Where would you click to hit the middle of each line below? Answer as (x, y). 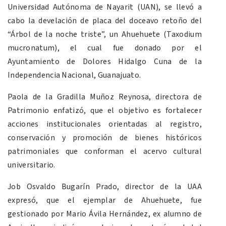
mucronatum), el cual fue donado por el (105, 48)
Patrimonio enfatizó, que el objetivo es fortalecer (105, 111)
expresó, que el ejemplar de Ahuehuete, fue (105, 201)
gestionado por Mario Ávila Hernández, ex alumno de (105, 214)
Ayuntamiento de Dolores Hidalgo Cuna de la (105, 62)
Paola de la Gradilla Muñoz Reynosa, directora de (105, 97)
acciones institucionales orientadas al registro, (105, 124)
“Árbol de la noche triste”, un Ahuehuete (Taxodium (105, 35)
